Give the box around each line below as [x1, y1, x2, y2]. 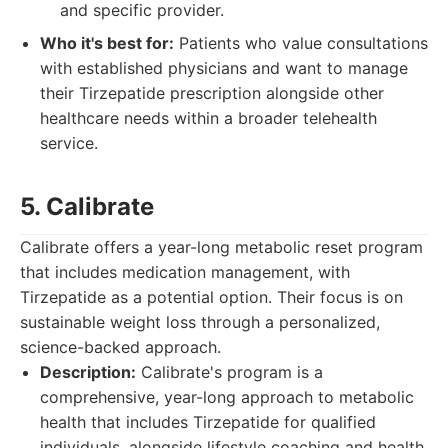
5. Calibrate [20, 192, 154, 221]
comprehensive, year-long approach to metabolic [40, 387, 414, 407]
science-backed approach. [20, 337, 221, 357]
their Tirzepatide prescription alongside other [40, 83, 384, 103]
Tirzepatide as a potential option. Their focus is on [20, 287, 403, 307]
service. [40, 133, 98, 153]
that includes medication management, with [20, 262, 350, 282]
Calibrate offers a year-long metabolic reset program [20, 237, 423, 257]
